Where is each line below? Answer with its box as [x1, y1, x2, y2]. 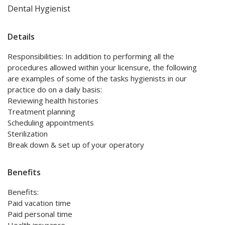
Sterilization [8, 129, 48, 139]
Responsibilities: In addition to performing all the [8, 51, 174, 62]
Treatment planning [8, 106, 75, 117]
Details [8, 31, 35, 43]
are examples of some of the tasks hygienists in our [8, 73, 187, 84]
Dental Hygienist [8, 3, 70, 15]
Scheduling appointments [8, 118, 94, 128]
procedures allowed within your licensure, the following [8, 62, 197, 73]
